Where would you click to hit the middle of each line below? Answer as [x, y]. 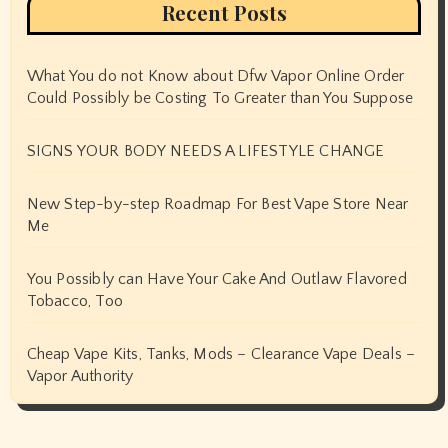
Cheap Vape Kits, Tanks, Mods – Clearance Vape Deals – [221, 353]
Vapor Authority [80, 375]
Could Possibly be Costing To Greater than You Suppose [220, 97]
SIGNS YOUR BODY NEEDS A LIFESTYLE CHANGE [205, 150]
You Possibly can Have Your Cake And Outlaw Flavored [216, 278]
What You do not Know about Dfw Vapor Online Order [215, 75]
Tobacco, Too [74, 300]
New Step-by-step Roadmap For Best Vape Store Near [217, 203]
